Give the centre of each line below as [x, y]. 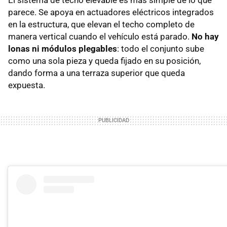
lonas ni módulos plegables [63, 49]
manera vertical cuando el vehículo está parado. [100, 37]
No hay [205, 37]
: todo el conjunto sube [161, 49]
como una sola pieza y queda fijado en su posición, [104, 61]
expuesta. [27, 85]
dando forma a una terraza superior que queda [97, 73]
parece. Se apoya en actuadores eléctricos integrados [111, 12]
